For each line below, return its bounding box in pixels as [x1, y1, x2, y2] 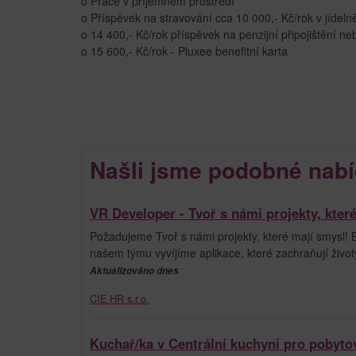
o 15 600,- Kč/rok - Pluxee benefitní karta [81, 42, 288, 59]
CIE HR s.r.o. [90, 291, 149, 306]
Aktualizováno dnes [90, 263, 179, 277]
